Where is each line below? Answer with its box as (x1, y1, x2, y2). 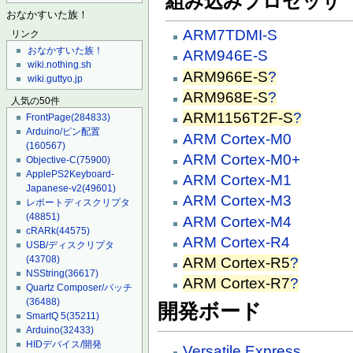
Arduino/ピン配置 (26, 126, 101, 138)
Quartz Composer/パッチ (26, 282, 133, 294)
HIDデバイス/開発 (26, 339, 102, 351)
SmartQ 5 (26, 310, 67, 322)
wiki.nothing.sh (28, 59, 92, 71)
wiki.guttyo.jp (28, 73, 84, 85)
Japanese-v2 (26, 183, 83, 195)
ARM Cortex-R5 (183, 255, 291, 272)
